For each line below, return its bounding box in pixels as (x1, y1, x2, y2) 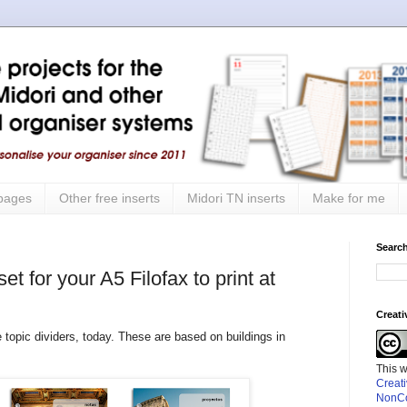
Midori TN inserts (187, 191, 285, 206)
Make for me (313, 191, 385, 206)
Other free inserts (59, 191, 160, 206)
